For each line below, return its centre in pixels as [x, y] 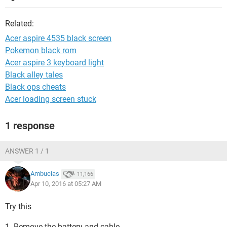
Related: [20, 24]
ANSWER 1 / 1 [27, 151]
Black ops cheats [35, 87]
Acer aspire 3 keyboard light [54, 63]
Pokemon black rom [41, 50]
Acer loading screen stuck [51, 99]
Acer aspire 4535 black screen [58, 38]
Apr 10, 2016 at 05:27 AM [66, 184]
